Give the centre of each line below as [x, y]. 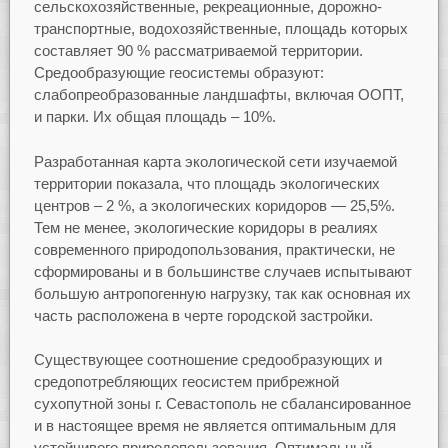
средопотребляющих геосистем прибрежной [186, 382]
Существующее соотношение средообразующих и [207, 360]
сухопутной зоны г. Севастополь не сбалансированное [222, 404]
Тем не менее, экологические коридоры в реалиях [205, 227]
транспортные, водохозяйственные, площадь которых [220, 29]
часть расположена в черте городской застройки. [203, 315]
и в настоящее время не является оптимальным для [214, 426]
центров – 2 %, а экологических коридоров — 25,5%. [214, 205]
